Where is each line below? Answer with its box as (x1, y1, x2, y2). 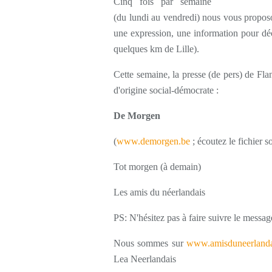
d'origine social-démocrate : (114, 85, 219, 95)
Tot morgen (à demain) (114, 161, 201, 172)
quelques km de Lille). (114, 44, 199, 54)
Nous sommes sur (114, 238, 187, 248)
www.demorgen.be (117, 136, 190, 146)
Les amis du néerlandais (114, 187, 205, 197)
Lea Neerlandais (114, 254, 176, 264)
